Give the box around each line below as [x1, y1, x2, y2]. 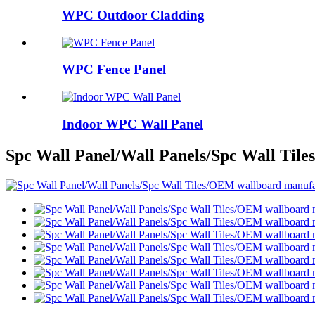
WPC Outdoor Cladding [62, 7, 205, 22]
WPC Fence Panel [62, 62, 166, 77]
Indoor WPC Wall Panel [62, 116, 203, 131]
